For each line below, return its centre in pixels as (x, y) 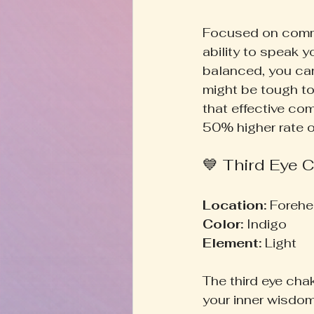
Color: (223, 224)
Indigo (268, 224)
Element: (232, 243)
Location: (234, 205)
